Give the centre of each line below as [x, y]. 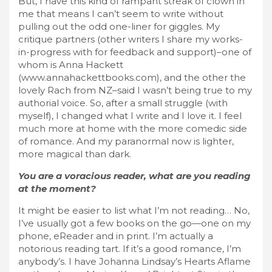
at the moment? [57, 188]
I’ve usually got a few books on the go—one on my [134, 223]
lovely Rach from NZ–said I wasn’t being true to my [135, 90]
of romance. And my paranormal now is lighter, [126, 141]
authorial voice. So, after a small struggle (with [123, 103]
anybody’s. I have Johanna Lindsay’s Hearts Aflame [134, 261]
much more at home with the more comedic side [133, 128]
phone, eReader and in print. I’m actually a [116, 236]
